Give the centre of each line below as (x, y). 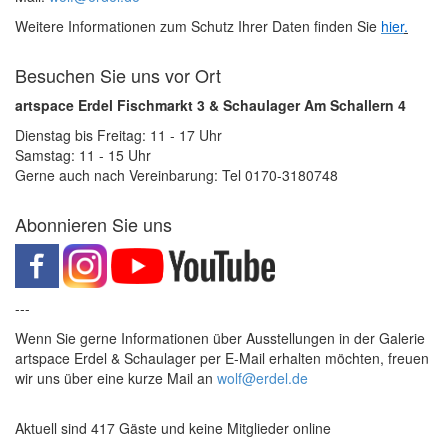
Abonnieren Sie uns (93, 223)
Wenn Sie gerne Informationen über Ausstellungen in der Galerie (220, 337)
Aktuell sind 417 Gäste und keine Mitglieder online (173, 427)
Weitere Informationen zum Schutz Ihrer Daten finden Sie (198, 25)
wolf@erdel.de (262, 377)
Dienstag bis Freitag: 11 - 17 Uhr (118, 134)
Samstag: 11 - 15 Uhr (83, 154)
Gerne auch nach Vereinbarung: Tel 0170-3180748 (176, 174)
